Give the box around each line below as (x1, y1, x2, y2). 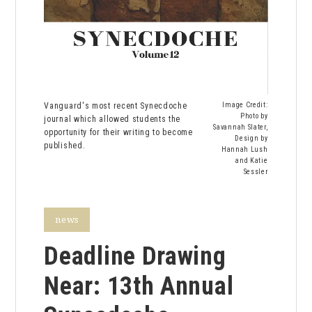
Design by (235, 134, 268, 142)
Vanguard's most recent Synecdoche (44, 100, 187, 111)
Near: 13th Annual (44, 271, 234, 301)
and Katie (235, 156, 268, 164)
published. (44, 140, 86, 150)
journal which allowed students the (44, 114, 181, 124)
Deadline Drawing (44, 241, 226, 271)
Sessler (243, 167, 268, 175)
